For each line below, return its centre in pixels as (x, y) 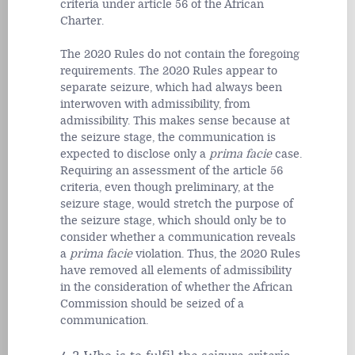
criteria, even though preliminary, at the (167, 188)
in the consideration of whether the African (176, 288)
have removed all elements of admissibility (176, 271)
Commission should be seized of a (152, 304)
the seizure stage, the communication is (168, 138)
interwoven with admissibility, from (155, 105)
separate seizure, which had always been (171, 88)
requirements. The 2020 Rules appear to (169, 71)
